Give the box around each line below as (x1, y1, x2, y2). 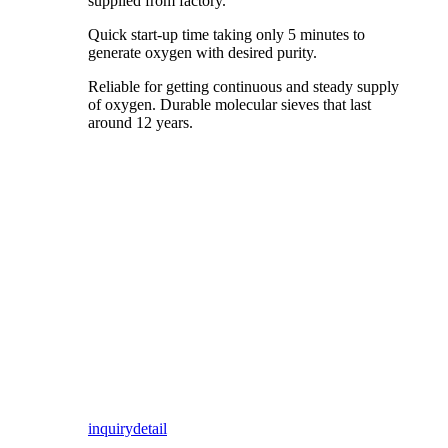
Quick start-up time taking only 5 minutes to (88, 25, 365, 43)
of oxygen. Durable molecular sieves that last (88, 95, 371, 113)
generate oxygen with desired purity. (88, 43, 317, 61)
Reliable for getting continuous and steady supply (88, 77, 399, 95)
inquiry (88, 419, 133, 437)
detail (133, 419, 167, 437)
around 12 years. (88, 113, 193, 131)
